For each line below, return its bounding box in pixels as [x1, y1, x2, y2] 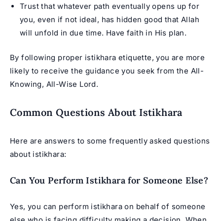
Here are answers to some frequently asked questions [10, 136, 210, 146]
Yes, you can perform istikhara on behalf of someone [10, 201, 206, 211]
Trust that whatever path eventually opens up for [20, 1, 200, 11]
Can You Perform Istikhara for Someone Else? [10, 174, 209, 186]
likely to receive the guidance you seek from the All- [10, 66, 204, 75]
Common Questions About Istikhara [10, 106, 183, 118]
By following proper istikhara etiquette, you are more [10, 52, 205, 62]
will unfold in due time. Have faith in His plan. [20, 28, 187, 38]
